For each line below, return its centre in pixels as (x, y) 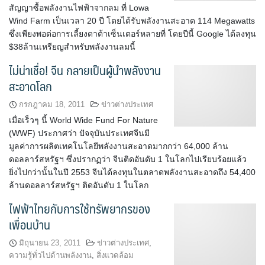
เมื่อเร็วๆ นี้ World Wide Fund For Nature (83, 120)
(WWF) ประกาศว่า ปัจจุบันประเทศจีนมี (79, 133)
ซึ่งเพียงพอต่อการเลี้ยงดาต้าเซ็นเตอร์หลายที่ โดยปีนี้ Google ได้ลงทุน (132, 34)
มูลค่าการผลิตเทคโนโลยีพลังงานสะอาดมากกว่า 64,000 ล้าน (119, 146)
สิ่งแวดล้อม (115, 255)
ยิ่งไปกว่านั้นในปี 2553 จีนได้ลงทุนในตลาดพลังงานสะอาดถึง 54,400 (132, 172)
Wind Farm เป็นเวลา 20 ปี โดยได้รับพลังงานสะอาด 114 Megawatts (132, 21)
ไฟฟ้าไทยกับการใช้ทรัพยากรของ (80, 209)
